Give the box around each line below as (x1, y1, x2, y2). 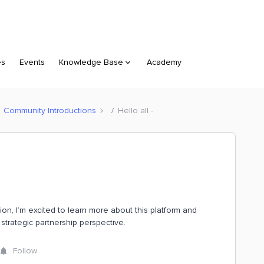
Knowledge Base (59, 57, 123, 67)
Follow (13, 246, 37, 256)
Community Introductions (4, 105, 96, 115)
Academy (147, 57, 181, 67)
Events (19, 57, 45, 67)
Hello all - (118, 105, 153, 115)
